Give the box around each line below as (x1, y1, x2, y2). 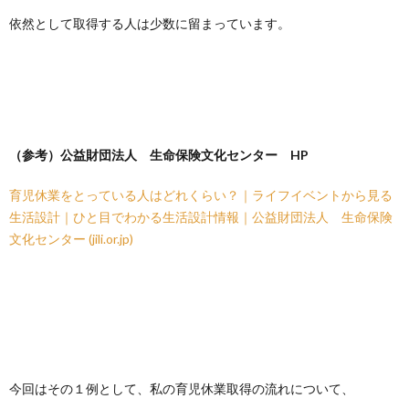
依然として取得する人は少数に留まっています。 (9, 16, 290, 31)
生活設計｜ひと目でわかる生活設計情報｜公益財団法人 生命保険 (9, 209, 393, 225)
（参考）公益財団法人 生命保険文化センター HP (9, 147, 309, 163)
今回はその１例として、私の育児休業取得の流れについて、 (9, 381, 354, 396)
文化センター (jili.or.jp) (9, 231, 133, 246)
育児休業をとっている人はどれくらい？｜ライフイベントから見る (9, 187, 393, 203)
